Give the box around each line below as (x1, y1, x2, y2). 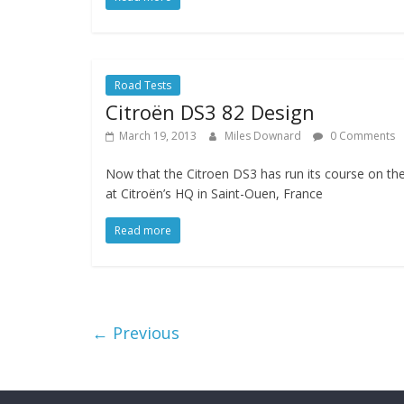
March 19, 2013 (119, 128, 197, 143)
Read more (115, 223, 171, 238)
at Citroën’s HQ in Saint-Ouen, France (106, 185, 323, 202)
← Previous (92, 322, 179, 344)
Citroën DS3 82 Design (106, 98, 315, 125)
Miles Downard (225, 128, 304, 143)
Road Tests (115, 78, 171, 93)
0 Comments (327, 128, 395, 143)
